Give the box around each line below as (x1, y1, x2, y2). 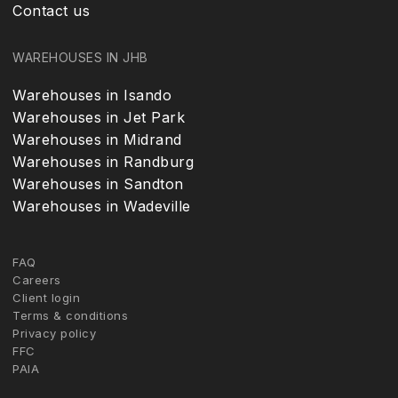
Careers (12, 273, 61, 287)
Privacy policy (12, 326, 96, 340)
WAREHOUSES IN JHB (12, 50, 148, 65)
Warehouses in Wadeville (12, 197, 191, 215)
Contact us (12, 2, 90, 20)
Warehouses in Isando (12, 86, 171, 104)
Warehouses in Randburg (12, 153, 194, 171)
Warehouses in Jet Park (12, 108, 185, 126)
